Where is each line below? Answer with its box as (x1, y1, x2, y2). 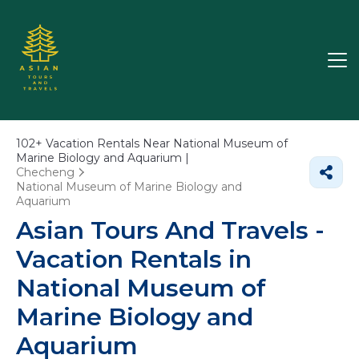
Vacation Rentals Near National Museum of (42, 136, 288, 151)
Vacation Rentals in (16, 244, 252, 274)
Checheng (16, 165, 75, 179)
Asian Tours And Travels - (16, 216, 325, 245)
